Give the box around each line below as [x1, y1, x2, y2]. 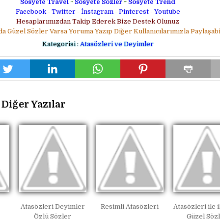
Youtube [154, 8, 180, 16]
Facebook [15, 8, 46, 16]
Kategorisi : [42, 40, 79, 48]
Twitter [51, 8, 76, 16]
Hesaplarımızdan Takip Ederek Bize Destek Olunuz [16, 18, 179, 26]
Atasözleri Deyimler [20, 202, 85, 210]
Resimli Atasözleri [101, 202, 159, 210]
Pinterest [118, 8, 149, 16]
